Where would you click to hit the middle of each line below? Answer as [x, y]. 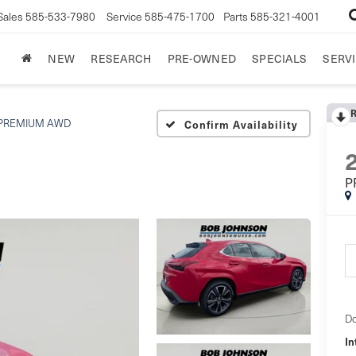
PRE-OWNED [202, 58]
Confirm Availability [241, 124]
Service [125, 16]
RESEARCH [121, 58]
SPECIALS [280, 58]
